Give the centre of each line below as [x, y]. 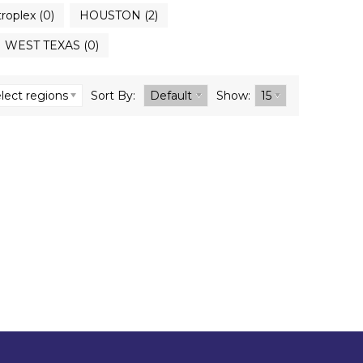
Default [171, 96]
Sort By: [113, 96]
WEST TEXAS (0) [51, 45]
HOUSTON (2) [118, 15]
